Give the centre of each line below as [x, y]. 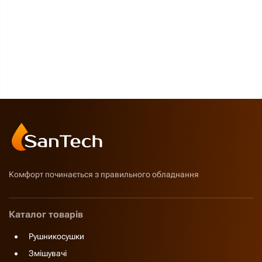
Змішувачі [48, 253]
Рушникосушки [56, 236]
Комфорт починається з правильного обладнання [104, 174]
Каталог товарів [46, 214]
